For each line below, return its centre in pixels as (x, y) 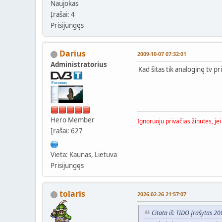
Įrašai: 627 (67, 131)
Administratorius (79, 65)
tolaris (72, 194)
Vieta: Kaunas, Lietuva (84, 155)
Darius (73, 54)
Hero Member (73, 120)
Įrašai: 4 (63, 15)
